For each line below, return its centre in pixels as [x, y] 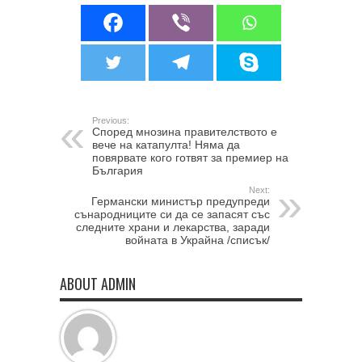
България [118, 170]
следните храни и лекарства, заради [173, 227]
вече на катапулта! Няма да [166, 144]
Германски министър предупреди [181, 201]
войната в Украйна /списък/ [198, 240]
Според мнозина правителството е [185, 131]
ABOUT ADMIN [98, 283]
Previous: [111, 120]
